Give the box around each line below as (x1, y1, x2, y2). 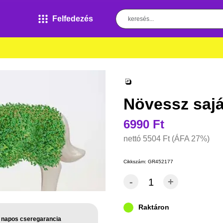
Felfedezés (52, 14, 93, 23)
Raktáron (138, 203, 169, 212)
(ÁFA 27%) (172, 134, 210, 143)
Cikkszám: (123, 159, 148, 165)
